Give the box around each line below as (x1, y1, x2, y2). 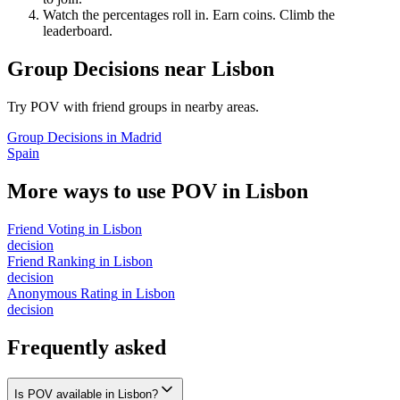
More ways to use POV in (7, 179, 246, 203)
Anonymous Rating (7, 285, 118, 301)
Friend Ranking (7, 253, 96, 269)
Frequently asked (7, 335, 166, 359)
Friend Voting (7, 221, 85, 237)
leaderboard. (43, 23, 112, 39)
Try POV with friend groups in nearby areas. (7, 99, 259, 115)
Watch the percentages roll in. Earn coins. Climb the (43, 7, 335, 23)
